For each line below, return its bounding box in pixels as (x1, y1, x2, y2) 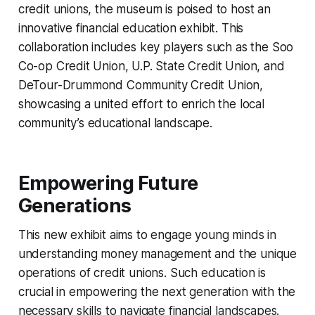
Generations (18, 193, 131, 217)
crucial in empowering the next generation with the (18, 284, 296, 299)
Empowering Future (18, 171, 198, 195)
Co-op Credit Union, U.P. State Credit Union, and (18, 58, 285, 73)
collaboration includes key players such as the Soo (18, 39, 294, 54)
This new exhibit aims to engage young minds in (18, 227, 276, 242)
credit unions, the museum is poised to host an (18, 1, 271, 16)
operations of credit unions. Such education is (18, 265, 266, 280)
